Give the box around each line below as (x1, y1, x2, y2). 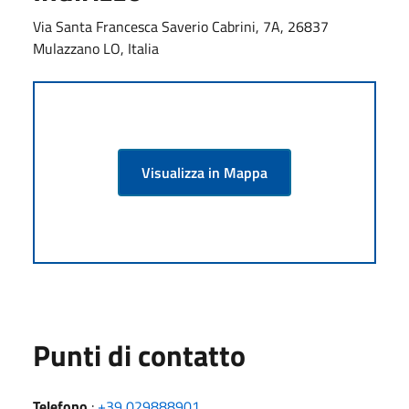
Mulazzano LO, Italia (33, 37, 159, 59)
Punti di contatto (33, 332, 246, 377)
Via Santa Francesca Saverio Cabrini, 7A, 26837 (33, 15, 329, 37)
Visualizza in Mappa (142, 161, 267, 184)
